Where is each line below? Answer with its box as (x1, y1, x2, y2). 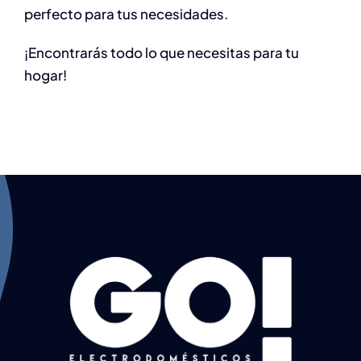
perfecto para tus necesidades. (24, 4, 228, 23)
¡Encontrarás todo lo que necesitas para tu (24, 43, 299, 61)
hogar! (24, 65, 67, 84)
